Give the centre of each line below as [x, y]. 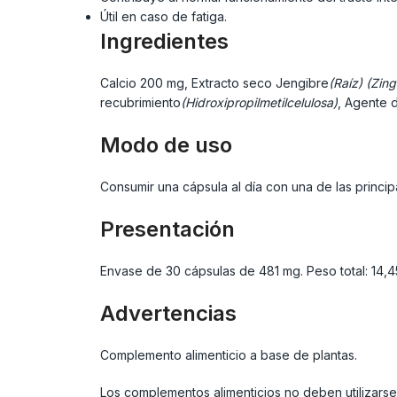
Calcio [118, 83]
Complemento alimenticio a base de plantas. [228, 355]
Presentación [167, 229]
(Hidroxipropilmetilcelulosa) [259, 102]
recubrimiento [140, 102]
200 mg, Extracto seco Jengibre [234, 83]
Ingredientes [164, 41]
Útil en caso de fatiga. [163, 16]
